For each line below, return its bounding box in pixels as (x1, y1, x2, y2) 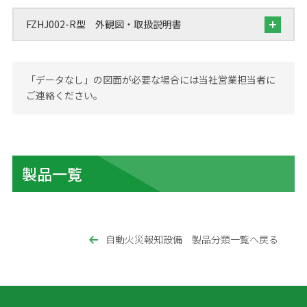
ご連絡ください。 (26, 88, 103, 102)
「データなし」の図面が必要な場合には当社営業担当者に (26, 73, 275, 86)
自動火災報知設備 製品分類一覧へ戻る (106, 232, 278, 246)
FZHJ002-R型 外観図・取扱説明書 (26, 17, 182, 31)
